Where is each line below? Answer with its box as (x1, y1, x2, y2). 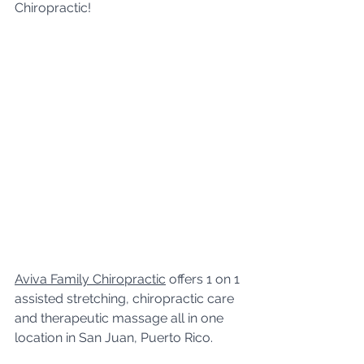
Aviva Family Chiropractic (15, 271, 166, 287)
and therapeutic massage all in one (15, 310, 227, 326)
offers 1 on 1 (166, 271, 243, 287)
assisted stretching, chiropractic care (15, 290, 237, 306)
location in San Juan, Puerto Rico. (15, 329, 216, 345)
